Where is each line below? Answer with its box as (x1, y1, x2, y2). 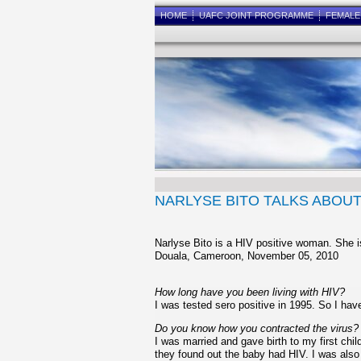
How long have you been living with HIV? (155, 286, 345, 298)
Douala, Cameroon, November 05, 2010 (155, 250, 338, 262)
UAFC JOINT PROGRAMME (199, 10, 313, 20)
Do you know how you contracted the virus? (155, 322, 359, 334)
